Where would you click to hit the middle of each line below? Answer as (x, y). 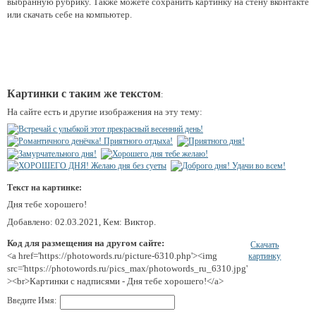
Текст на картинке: (44, 187)
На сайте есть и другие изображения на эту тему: (105, 111)
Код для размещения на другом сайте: (86, 243)
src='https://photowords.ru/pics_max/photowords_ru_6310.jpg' (127, 268)
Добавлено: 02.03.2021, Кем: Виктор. (81, 221)
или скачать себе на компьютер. (69, 14)
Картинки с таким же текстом (84, 93)
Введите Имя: (32, 300)
